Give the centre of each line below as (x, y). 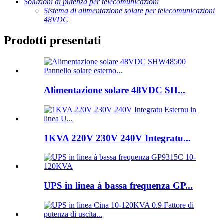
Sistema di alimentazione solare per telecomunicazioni (129, 10)
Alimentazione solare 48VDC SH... (115, 90)
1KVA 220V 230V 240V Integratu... (117, 138)
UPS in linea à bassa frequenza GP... (118, 185)
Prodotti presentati (53, 41)
